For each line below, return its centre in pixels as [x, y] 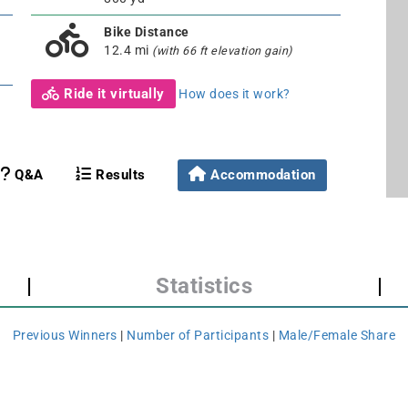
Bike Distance [147, 31]
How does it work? [235, 93]
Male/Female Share [337, 335]
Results [118, 174]
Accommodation [263, 174]
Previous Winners [65, 335]
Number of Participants [198, 335]
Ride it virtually [112, 93]
